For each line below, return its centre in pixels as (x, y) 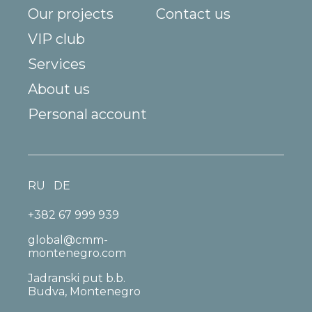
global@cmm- (68, 240)
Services (57, 64)
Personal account (87, 115)
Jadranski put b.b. (77, 279)
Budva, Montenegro (84, 292)
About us (59, 89)
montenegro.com (77, 253)
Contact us (193, 14)
